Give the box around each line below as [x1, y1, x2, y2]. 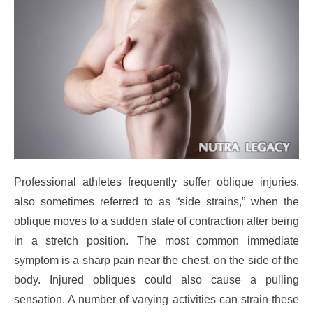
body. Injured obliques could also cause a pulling [13, 274, 300, 286]
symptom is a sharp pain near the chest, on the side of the [13, 254, 300, 267]
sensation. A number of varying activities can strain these [13, 293, 300, 306]
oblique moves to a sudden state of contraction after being [13, 215, 300, 228]
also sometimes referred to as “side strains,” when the [13, 196, 300, 208]
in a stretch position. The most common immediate [13, 235, 300, 247]
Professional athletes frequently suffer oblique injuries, [13, 176, 300, 189]
